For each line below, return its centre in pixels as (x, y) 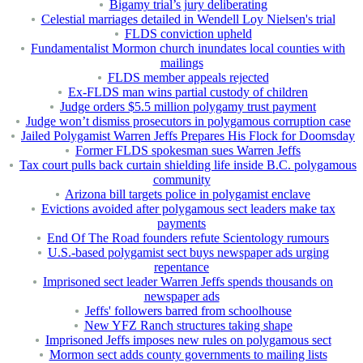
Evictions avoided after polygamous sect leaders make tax (188, 209)
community (181, 180)
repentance (181, 267)
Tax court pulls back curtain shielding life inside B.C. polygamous (188, 165)
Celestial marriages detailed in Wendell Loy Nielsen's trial (188, 19)
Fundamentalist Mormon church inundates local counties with (188, 49)
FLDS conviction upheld (188, 34)
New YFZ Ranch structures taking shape (188, 326)
